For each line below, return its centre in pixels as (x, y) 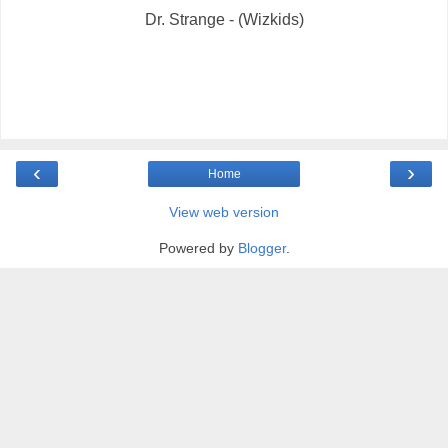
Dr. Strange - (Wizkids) (224, 20)
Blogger (261, 247)
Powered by (198, 247)
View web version (224, 211)
